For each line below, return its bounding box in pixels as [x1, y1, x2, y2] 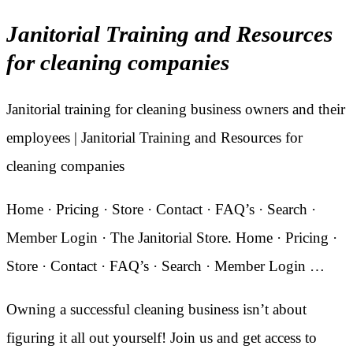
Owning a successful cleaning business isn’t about [6, 301, 307, 318]
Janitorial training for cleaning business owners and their [6, 101, 345, 118]
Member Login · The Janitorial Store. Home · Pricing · [6, 229, 337, 247]
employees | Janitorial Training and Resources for [6, 129, 303, 147]
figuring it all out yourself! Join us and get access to [6, 329, 317, 347]
